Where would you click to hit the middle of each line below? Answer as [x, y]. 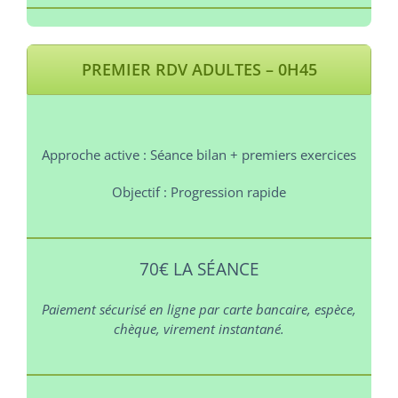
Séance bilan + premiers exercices [251, 155]
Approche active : [94, 155]
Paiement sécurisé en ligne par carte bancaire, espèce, [199, 310]
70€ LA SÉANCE [199, 269]
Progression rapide [227, 192]
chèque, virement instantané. [199, 329]
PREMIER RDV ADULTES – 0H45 [199, 69]
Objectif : [139, 192]
